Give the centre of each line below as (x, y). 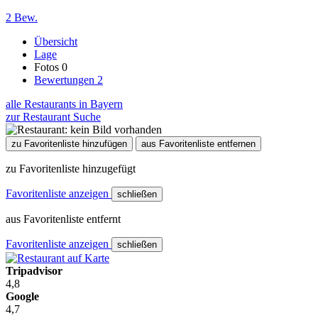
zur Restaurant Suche (53, 116)
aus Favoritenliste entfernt (63, 219)
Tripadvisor (34, 270)
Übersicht (56, 41)
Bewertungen (66, 79)
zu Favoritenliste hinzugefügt (71, 168)
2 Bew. (22, 17)
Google (22, 296)
